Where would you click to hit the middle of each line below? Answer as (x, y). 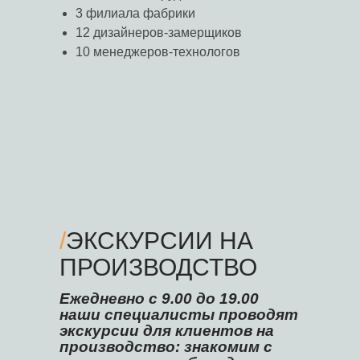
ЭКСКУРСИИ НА (160, 240)
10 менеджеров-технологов (158, 51)
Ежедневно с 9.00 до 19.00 (159, 298)
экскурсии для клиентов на (167, 330)
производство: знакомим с (166, 346)
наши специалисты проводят (179, 314)
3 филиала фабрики (135, 13)
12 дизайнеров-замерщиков (159, 32)
